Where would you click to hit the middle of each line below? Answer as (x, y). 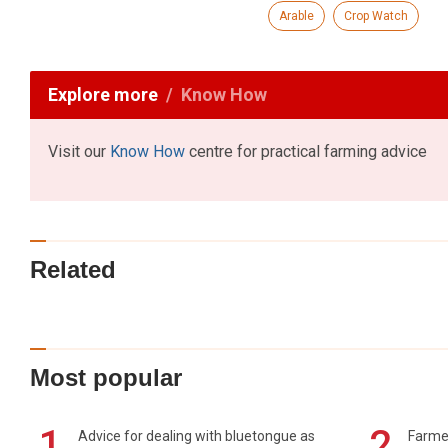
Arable (296, 16)
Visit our (79, 152)
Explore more (103, 95)
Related (73, 269)
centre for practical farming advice (306, 152)
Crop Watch (375, 16)
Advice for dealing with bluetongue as (196, 436)
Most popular (106, 378)
